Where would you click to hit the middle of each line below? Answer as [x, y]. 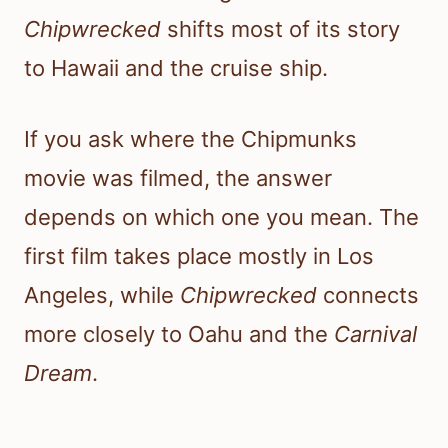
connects [368, 294]
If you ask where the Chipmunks [190, 138]
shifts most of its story [280, 28]
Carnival [375, 333]
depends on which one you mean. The [221, 216]
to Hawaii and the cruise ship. [176, 67]
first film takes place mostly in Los [199, 255]
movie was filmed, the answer [178, 177]
